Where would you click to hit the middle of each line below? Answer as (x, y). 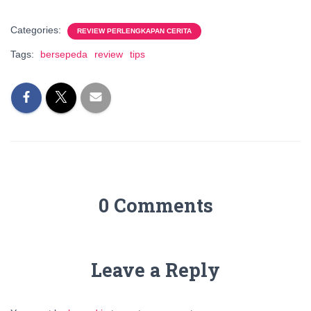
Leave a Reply (155, 270)
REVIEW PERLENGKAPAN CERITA (134, 31)
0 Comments (155, 205)
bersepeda (64, 54)
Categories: (37, 30)
